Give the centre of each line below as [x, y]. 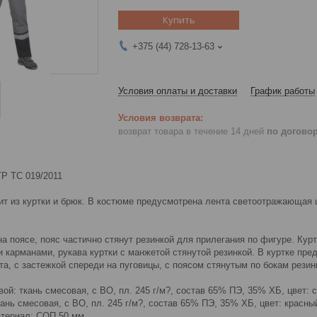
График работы [283, 91]
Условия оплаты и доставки [178, 91]
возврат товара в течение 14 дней [192, 131]
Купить [179, 19]
